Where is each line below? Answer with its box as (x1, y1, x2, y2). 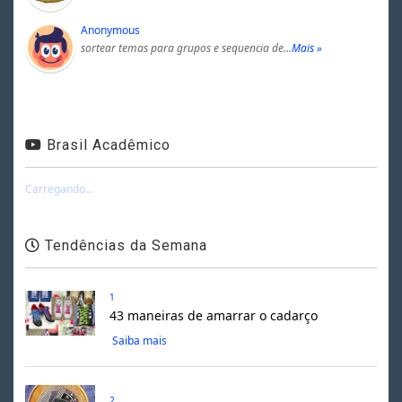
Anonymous (80, 22, 140, 38)
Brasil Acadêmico (41, 135, 170, 153)
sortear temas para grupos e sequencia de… (80, 39, 292, 56)
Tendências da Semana (39, 236, 207, 254)
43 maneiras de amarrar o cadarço (109, 306, 318, 324)
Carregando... (24, 180, 93, 197)
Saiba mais (112, 332, 168, 348)
